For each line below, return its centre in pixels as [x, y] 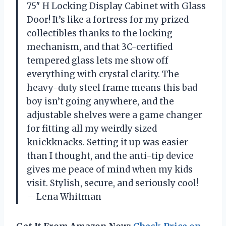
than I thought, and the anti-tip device [110, 156]
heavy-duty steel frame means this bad [112, 88]
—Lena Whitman [64, 197]
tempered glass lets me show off [98, 61]
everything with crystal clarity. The [103, 74]
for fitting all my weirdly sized [92, 129]
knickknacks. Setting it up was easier [107, 143]
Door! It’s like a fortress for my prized [108, 20]
